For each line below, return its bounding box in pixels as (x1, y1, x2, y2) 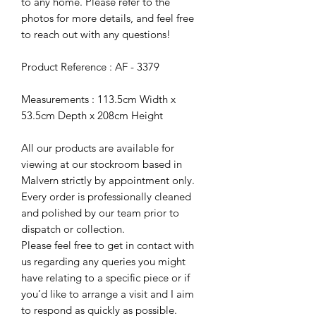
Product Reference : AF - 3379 (21, 60, 159, 74)
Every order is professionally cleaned (21, 190, 191, 204)
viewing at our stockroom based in (21, 157, 182, 171)
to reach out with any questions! (21, 28, 171, 42)
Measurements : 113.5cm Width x (21, 92, 176, 107)
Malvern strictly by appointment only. (21, 174, 195, 188)
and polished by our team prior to (21, 206, 179, 220)
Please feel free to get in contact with (21, 238, 194, 253)
